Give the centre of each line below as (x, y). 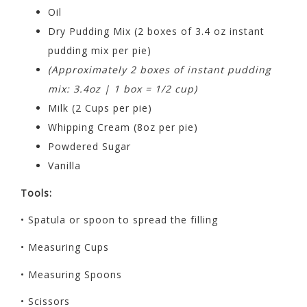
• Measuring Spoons (71, 274)
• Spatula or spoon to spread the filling (121, 220)
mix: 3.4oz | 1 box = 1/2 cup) (123, 89)
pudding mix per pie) (100, 50)
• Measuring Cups (65, 247)
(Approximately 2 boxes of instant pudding (160, 70)
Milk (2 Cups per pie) (100, 108)
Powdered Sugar (89, 146)
